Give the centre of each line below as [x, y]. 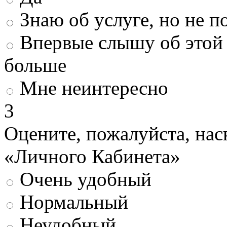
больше [35, 65]
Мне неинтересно [94, 88]
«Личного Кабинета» [92, 157]
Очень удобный [86, 179]
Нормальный [74, 202]
